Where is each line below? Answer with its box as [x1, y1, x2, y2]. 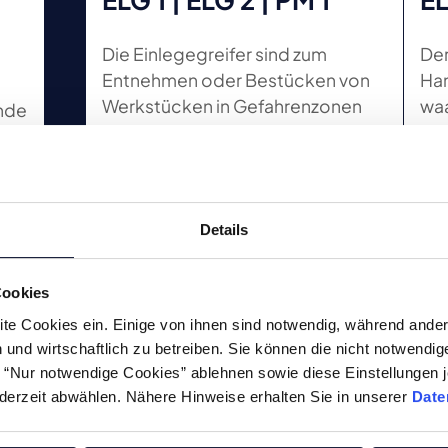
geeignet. [101, 120, 185, 143]
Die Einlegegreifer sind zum [101, 42, 327, 65]
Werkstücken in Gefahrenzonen [101, 94, 362, 117]
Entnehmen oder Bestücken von [101, 68, 370, 91]
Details [199, 220, 249, 238]
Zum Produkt [202, 246, 309, 269]
